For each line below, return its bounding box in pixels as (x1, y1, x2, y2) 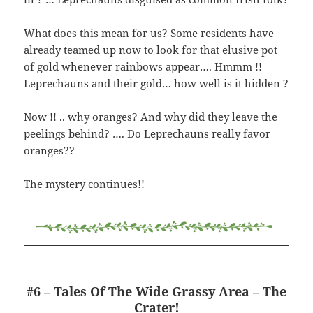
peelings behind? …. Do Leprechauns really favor (24, 126, 271, 141)
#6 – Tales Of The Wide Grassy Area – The (27, 283, 286, 300)
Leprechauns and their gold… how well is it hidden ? (24, 76, 289, 91)
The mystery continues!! (24, 177, 145, 191)
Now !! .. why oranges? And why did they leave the (24, 110, 278, 124)
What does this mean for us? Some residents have (24, 26, 275, 41)
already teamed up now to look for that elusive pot (24, 43, 278, 57)
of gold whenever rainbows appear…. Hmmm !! (24, 59, 263, 74)
